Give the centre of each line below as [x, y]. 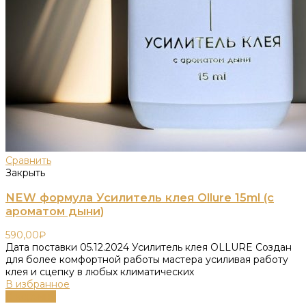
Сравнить [28, 161]
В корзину [31, 297]
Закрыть [25, 173]
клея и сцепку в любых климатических [100, 272]
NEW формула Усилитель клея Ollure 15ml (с [140, 197]
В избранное [38, 284]
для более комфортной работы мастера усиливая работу [147, 260]
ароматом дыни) [55, 211]
